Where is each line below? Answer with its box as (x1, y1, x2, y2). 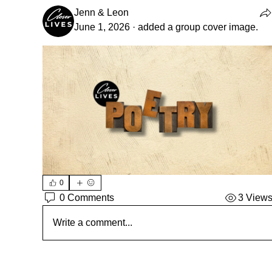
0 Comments (59, 192, 114, 203)
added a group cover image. (138, 21, 258, 32)
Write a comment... (53, 217, 132, 228)
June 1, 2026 (74, 21, 130, 32)
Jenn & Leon (74, 7, 129, 18)
